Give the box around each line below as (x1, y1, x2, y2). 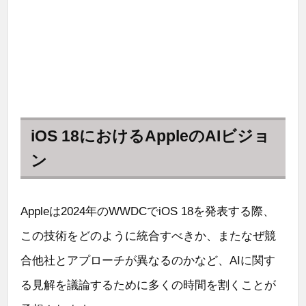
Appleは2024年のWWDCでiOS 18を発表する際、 (20, 204, 275, 218)
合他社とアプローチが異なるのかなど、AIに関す (20, 253, 275, 267)
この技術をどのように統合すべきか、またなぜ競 (20, 229, 276, 242)
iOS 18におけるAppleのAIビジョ (31, 126, 270, 145)
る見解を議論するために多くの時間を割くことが (20, 278, 276, 292)
